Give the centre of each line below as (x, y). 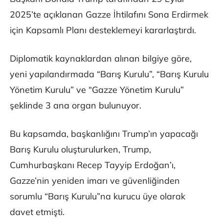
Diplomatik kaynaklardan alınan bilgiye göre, (101, 59)
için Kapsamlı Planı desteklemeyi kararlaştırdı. (103, 30)
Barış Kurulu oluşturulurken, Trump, (80, 150)
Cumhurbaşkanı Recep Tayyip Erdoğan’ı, (93, 165)
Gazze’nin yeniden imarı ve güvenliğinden (95, 181)
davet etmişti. (37, 212)
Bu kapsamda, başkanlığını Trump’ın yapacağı (104, 134)
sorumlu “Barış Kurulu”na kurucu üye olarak (98, 197)
